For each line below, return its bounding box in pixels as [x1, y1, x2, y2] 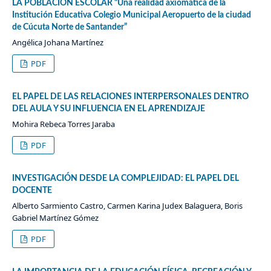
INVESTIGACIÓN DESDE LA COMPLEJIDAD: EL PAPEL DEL [11, 174, 239, 183]
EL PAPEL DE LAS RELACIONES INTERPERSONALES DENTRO [11, 93, 249, 102]
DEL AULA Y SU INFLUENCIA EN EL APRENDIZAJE [11, 105, 205, 114]
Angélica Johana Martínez [11, 37, 103, 48]
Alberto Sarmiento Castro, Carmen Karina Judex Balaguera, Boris [11, 200, 243, 212]
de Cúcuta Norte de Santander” [11, 23, 127, 32]
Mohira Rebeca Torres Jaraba [11, 119, 115, 130]
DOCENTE [11, 186, 52, 195]
